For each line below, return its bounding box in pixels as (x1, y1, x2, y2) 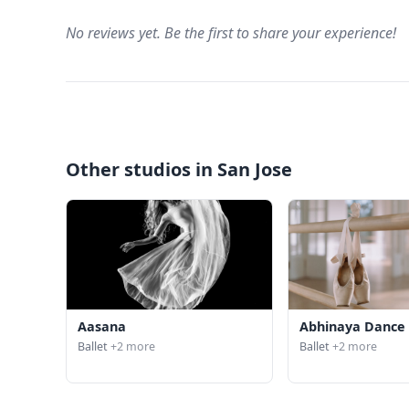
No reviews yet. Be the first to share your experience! (66, 23, 396, 44)
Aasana (78, 317, 126, 335)
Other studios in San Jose (66, 157, 292, 183)
